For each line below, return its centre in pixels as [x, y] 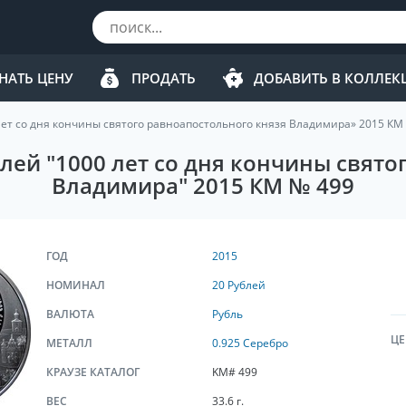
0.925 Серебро [250, 343]
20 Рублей [238, 285]
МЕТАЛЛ [69, 343]
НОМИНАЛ [76, 285]
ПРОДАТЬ [164, 78]
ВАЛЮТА [70, 314]
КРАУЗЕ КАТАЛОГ [93, 372]
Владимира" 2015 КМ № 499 [203, 185]
